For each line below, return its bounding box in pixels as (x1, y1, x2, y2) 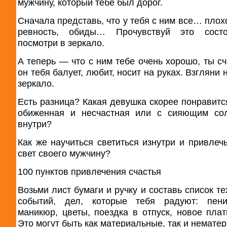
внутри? (18, 118, 52, 129)
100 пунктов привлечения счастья (18, 166, 161, 177)
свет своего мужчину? (18, 147, 110, 159)
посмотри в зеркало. (18, 37, 104, 48)
